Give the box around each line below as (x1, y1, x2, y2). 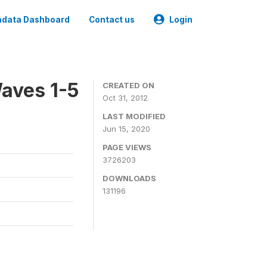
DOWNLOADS (103, 173, 156, 183)
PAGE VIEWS (103, 142, 151, 152)
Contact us (89, 15, 135, 24)
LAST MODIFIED (103, 111, 166, 121)
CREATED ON (103, 80, 154, 90)
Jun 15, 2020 (103, 124, 150, 133)
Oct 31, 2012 (103, 93, 148, 103)
